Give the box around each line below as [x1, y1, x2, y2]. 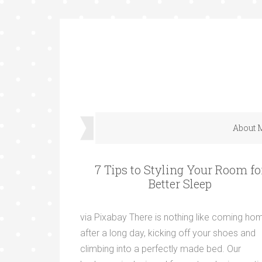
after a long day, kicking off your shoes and [80, 227, 256, 239]
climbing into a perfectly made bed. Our [80, 243, 241, 254]
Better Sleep [148, 176, 212, 191]
